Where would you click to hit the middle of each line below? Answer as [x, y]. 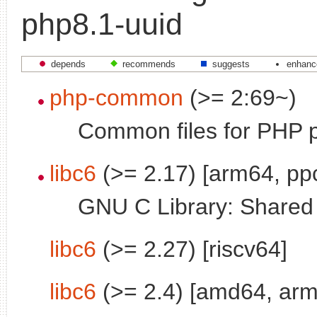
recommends [149, 64]
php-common [116, 97]
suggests [231, 64]
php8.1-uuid [102, 24]
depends [68, 64]
